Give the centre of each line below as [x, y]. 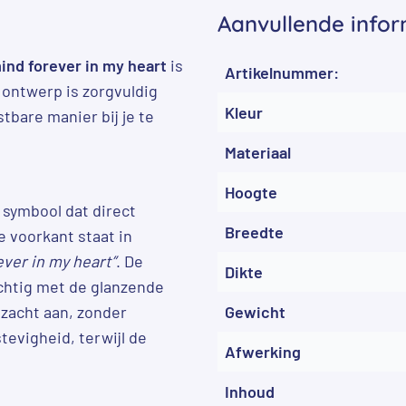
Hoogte [251, 192]
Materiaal [258, 152]
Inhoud [250, 391]
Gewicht [255, 311]
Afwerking [263, 351]
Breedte [254, 232]
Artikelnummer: [282, 72]
